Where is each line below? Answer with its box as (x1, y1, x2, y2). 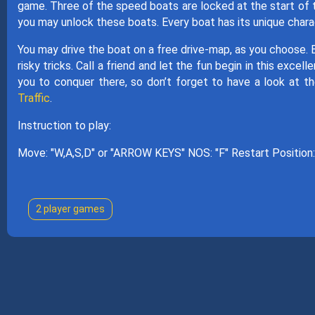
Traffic (17, 91, 50, 105)
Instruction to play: (17, 119, 111, 132)
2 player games (35, 203, 105, 214)
